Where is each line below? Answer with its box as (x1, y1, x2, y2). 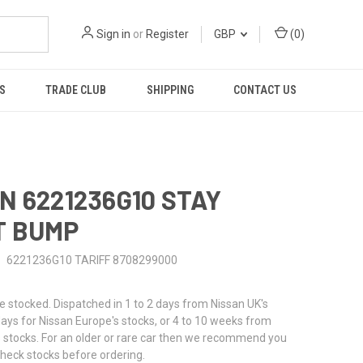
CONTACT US (233, 83, 297, 96)
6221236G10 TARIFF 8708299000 (6, 253, 177, 267)
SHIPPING (146, 83, 194, 96)
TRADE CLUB (45, 83, 107, 96)
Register (146, 28, 189, 41)
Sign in (96, 28, 130, 41)
